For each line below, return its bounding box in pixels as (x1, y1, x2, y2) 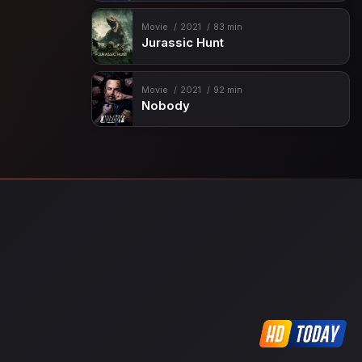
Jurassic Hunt (141, 36, 224, 51)
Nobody (141, 98, 190, 113)
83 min (213, 22, 242, 33)
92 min (213, 84, 242, 95)
